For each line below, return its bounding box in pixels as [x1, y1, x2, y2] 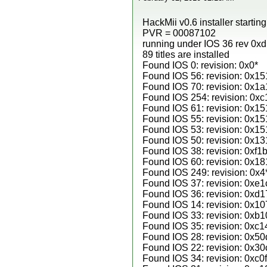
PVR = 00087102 [142, 28, 216, 38]
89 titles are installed [142, 49, 229, 60]
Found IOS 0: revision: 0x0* [142, 60, 258, 70]
